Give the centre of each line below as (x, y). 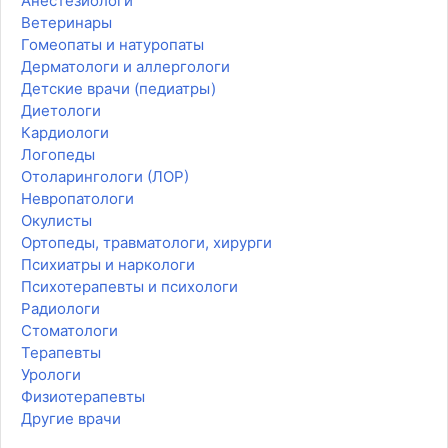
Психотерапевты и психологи (129, 287)
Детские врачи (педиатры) (118, 89)
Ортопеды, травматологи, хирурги (146, 243)
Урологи (51, 375)
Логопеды (58, 155)
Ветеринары (66, 23)
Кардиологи (65, 133)
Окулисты (56, 221)
